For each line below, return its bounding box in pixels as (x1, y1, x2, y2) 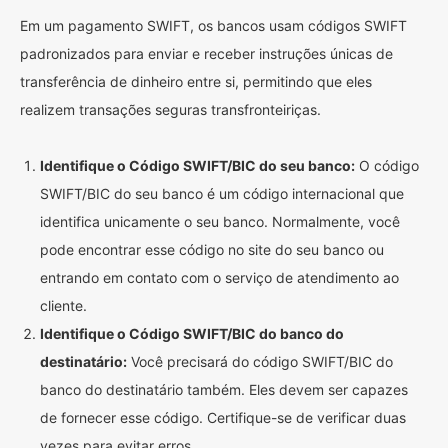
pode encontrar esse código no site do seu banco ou (40, 241, 384, 258)
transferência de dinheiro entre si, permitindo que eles (20, 73, 372, 90)
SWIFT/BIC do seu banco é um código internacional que (40, 185, 404, 202)
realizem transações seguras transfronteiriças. (20, 101, 321, 118)
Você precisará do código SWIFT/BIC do (127, 353, 393, 370)
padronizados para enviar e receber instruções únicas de (20, 45, 393, 62)
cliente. (40, 297, 87, 314)
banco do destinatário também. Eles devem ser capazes (40, 381, 408, 398)
